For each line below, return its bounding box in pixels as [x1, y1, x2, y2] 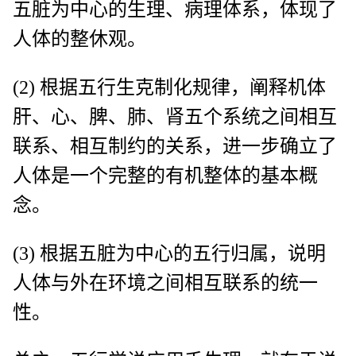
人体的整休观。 [13, 28, 146, 49]
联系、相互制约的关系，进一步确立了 [13, 135, 337, 157]
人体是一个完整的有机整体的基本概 [13, 164, 318, 186]
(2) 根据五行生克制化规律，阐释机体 [13, 76, 326, 98]
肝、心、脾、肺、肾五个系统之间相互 [13, 106, 337, 127]
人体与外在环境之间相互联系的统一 [13, 272, 318, 293]
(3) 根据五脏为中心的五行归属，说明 [13, 242, 326, 264]
